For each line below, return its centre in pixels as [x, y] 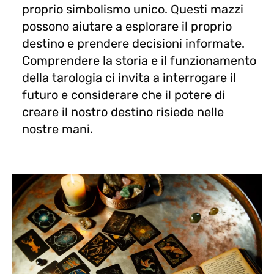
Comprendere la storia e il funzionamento [139, 60]
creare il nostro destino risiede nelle [123, 112]
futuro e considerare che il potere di [124, 94]
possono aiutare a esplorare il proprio [127, 26]
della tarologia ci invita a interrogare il [129, 77]
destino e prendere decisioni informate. [133, 43]
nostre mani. [57, 129]
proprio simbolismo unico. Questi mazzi [133, 9]
